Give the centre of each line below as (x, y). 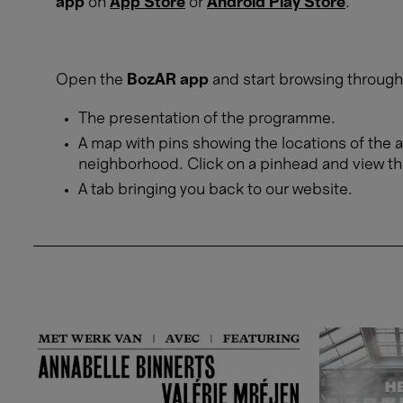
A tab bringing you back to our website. (215, 189)
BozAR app (168, 80)
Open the (91, 80)
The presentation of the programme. (207, 118)
